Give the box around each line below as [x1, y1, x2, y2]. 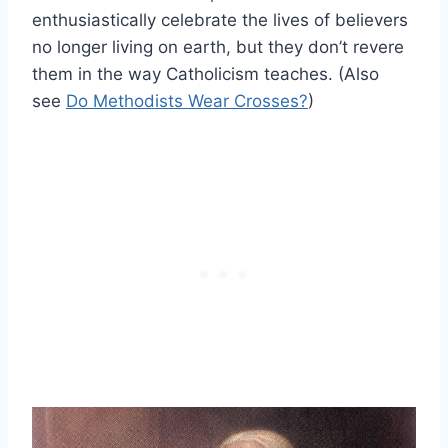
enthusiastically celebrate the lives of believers [32, 10, 408, 31]
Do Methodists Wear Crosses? [66, 91, 308, 112]
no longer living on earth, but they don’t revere [32, 37, 404, 58]
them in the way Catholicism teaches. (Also [32, 64, 379, 85]
